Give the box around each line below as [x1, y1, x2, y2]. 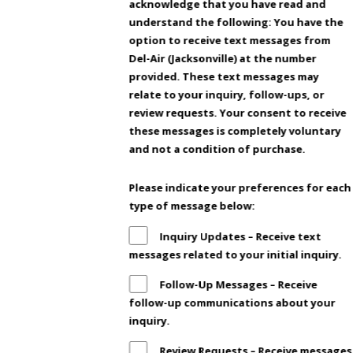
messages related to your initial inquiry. [128, 247, 344, 262]
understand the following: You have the [128, 15, 274, 30]
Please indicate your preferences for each [128, 180, 351, 195]
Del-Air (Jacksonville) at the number [128, 51, 317, 66]
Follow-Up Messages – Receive [159, 277, 318, 292]
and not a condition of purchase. [128, 142, 306, 157]
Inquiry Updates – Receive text [159, 229, 321, 243]
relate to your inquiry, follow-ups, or [128, 87, 325, 102]
